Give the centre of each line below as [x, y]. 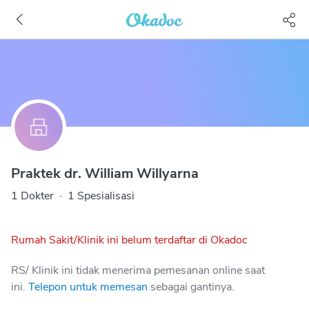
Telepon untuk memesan [88, 287]
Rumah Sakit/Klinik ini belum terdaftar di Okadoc [129, 240]
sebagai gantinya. [192, 287]
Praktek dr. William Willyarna [105, 173]
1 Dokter [32, 196]
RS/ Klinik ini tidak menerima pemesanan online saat [138, 270]
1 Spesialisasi [101, 196]
